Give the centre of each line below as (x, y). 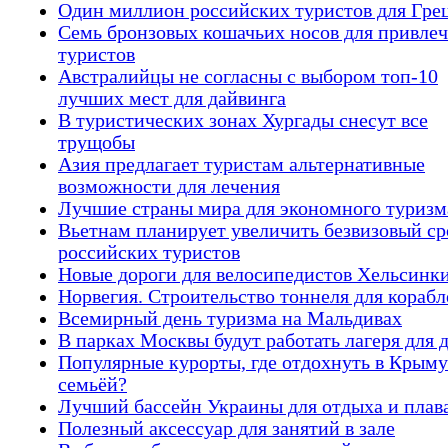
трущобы (96, 142)
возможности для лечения (169, 186)
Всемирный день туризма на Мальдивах (230, 318)
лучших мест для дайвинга (172, 98)
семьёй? (92, 384)
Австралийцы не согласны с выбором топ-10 (248, 76)
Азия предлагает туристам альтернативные (241, 164)
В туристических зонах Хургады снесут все (243, 120)
